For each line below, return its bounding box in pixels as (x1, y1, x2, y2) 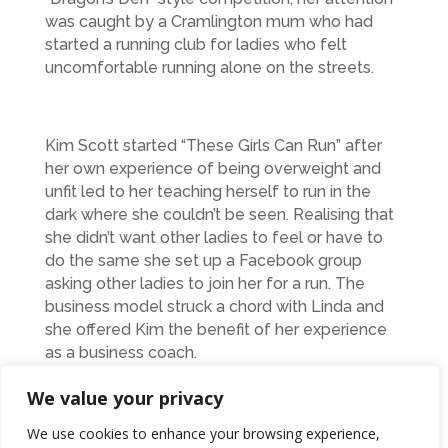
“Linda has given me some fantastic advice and (44, 420, 398, 440)
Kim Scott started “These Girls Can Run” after (44, 135, 382, 155)
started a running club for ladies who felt (44, 34, 347, 54)
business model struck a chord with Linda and (44, 296, 384, 316)
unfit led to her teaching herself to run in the (44, 181, 371, 201)
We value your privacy (27, 386, 223, 410)
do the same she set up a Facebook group (44, 250, 362, 270)
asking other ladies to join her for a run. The (44, 273, 365, 293)
